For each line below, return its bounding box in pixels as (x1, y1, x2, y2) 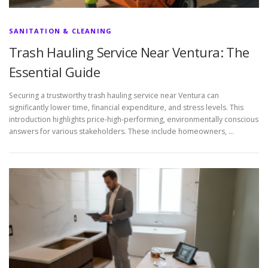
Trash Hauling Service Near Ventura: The (9, 42, 249, 61)
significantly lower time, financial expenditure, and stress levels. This (9, 102, 243, 112)
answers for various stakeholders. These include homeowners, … (9, 126, 234, 136)
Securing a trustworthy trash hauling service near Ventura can (9, 90, 219, 100)
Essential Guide (9, 62, 100, 81)
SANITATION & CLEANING (9, 26, 112, 35)
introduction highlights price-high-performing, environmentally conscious (9, 114, 258, 124)
